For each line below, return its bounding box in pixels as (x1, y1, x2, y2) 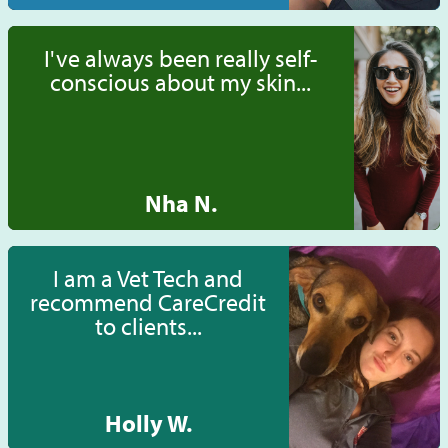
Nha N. (144, 188, 217, 219)
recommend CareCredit (30, 287, 267, 318)
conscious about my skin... (50, 67, 312, 98)
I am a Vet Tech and (53, 263, 244, 294)
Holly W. (104, 408, 192, 439)
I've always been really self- (44, 43, 318, 74)
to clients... (94, 311, 202, 342)
